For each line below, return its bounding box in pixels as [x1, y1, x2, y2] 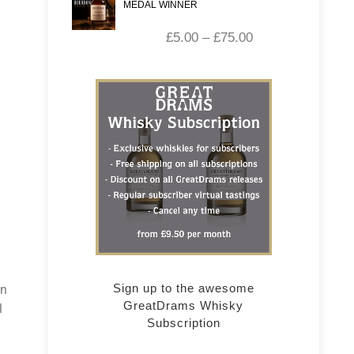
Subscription [146, 316, 220, 330]
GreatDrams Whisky [123, 299, 244, 313]
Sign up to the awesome [112, 281, 254, 296]
